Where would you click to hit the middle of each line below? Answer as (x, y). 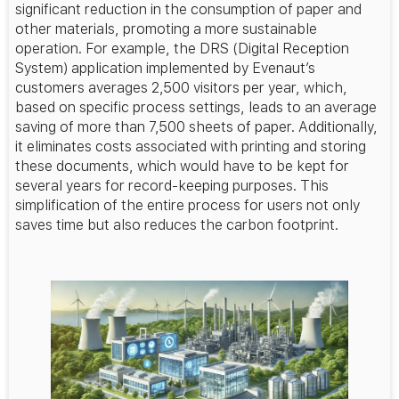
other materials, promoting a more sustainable (166, 29)
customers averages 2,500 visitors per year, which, (181, 88)
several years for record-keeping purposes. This (172, 186)
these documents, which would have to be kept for (182, 167)
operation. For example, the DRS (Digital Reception (182, 49)
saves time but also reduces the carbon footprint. (177, 225)
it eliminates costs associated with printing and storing (191, 147)
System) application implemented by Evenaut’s (165, 69)
